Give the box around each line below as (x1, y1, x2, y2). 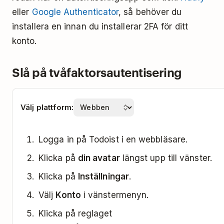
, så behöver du (118, 6, 182, 17)
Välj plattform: (20, 102, 74, 112)
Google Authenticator (31, 6, 119, 17)
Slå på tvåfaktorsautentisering (12, 64, 182, 80)
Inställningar (77, 171, 129, 181)
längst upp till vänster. (119, 152, 212, 163)
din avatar (77, 152, 120, 163)
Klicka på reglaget (38, 208, 112, 218)
